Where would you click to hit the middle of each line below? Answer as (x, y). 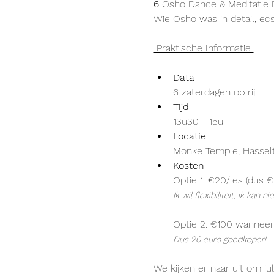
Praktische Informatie (203, 48)
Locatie (189, 136)
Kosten (188, 165)
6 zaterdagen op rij (214, 92)
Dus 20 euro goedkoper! (219, 239)
